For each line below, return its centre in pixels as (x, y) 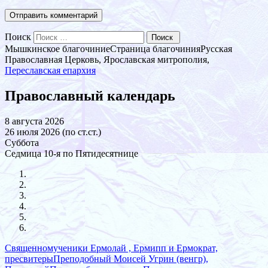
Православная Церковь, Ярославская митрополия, (107, 60)
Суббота (22, 143)
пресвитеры (29, 259)
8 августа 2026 (34, 121)
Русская (216, 49)
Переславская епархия (50, 71)
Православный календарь (90, 96)
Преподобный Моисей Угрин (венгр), (131, 259)
